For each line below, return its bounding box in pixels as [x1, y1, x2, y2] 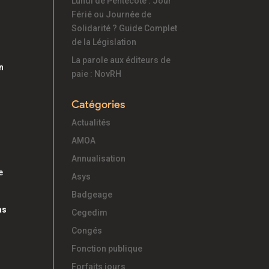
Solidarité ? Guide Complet [71, 23, 178, 33]
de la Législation [71, 37, 137, 47]
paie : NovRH [71, 69, 122, 79]
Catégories [71, 98, 125, 111]
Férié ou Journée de [71, 10, 152, 19]
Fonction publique [71, 244, 143, 253]
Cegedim [71, 208, 108, 217]
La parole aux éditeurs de [71, 55, 171, 65]
